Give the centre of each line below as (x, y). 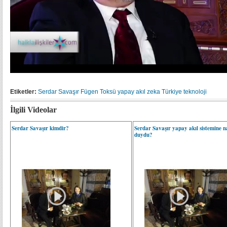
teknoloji (195, 92)
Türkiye (172, 92)
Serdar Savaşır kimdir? (40, 128)
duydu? (144, 135)
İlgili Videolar (33, 110)
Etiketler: (23, 92)
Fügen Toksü (98, 92)
